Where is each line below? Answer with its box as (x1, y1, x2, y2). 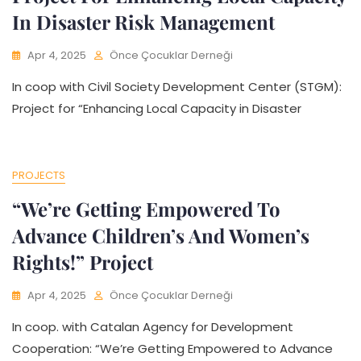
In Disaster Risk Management (12, 9, 275, 35)
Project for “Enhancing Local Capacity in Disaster (12, 100, 301, 117)
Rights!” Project (12, 249, 153, 275)
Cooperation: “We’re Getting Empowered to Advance (12, 340, 333, 357)
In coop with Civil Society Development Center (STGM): (12, 78, 342, 95)
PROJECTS (12, 168, 65, 183)
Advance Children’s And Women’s (12, 222, 309, 248)
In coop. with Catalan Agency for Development (12, 318, 293, 335)
